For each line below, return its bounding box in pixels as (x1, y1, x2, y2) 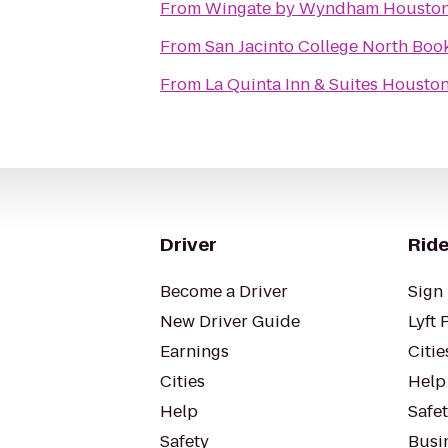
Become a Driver (160, 280, 288, 303)
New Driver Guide (160, 310, 300, 333)
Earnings (160, 340, 229, 363)
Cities (160, 370, 205, 393)
